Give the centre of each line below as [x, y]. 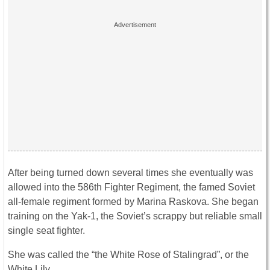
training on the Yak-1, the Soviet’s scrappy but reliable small [135, 216]
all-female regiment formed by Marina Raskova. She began [133, 202]
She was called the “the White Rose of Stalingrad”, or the [128, 255]
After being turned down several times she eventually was [130, 173]
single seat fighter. [46, 231]
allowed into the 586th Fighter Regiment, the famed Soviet [131, 187]
